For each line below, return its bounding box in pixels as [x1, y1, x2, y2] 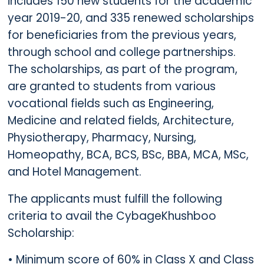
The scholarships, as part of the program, [7, 61, 237, 77]
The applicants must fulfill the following [7, 190, 222, 207]
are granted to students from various [7, 78, 216, 94]
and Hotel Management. [7, 163, 141, 180]
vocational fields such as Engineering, [7, 95, 214, 111]
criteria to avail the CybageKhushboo [7, 207, 216, 224]
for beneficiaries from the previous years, [7, 27, 236, 43]
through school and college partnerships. [7, 44, 236, 60]
